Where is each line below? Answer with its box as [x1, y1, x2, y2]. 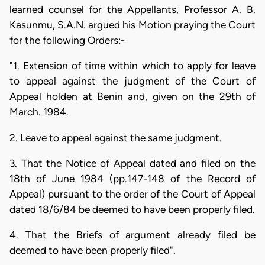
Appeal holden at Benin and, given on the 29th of [9, 91, 256, 103]
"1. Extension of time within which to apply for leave [9, 60, 256, 72]
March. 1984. [9, 106, 69, 118]
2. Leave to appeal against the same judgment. [9, 131, 222, 144]
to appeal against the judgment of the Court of [9, 75, 256, 88]
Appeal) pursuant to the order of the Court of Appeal [9, 188, 256, 200]
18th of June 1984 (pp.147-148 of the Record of [9, 172, 256, 185]
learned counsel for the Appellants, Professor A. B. [9, 4, 256, 15]
